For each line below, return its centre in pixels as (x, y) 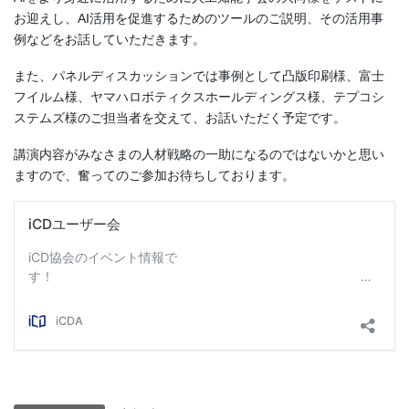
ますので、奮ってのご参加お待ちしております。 (154, 175)
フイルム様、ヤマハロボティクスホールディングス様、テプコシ (199, 96)
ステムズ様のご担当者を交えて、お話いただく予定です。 (180, 117)
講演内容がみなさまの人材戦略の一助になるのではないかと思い (199, 154)
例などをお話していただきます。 (110, 40)
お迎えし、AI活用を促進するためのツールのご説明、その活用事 (199, 19)
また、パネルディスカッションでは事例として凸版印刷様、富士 (199, 75)
